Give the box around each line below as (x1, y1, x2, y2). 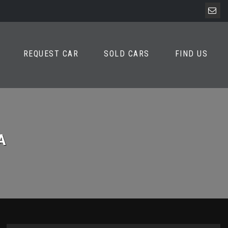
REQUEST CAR (23, 49, 78, 59)
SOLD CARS (104, 49, 150, 59)
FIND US (175, 49, 208, 59)
